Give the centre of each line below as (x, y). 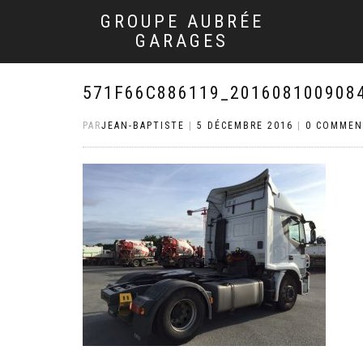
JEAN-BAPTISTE (143, 126)
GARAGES (182, 41)
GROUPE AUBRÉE (182, 21)
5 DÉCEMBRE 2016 (245, 126)
